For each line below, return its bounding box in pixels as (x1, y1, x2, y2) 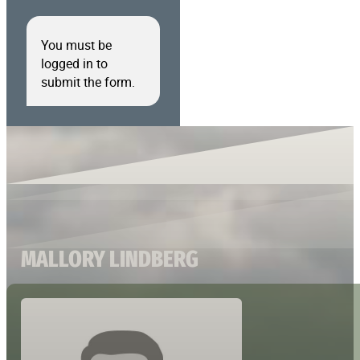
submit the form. (40, 72, 135, 91)
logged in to (40, 54, 108, 72)
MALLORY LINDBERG (21, 243, 199, 273)
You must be (40, 35, 112, 54)
